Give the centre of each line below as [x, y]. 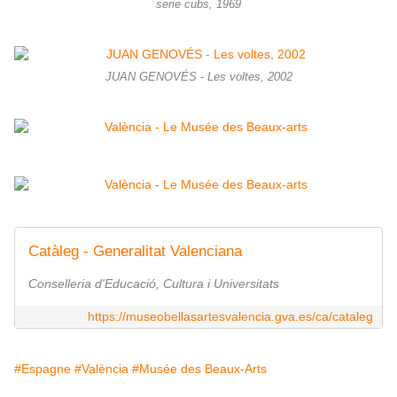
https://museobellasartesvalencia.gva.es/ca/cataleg [230, 317]
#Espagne [43, 369]
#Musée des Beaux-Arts [199, 369]
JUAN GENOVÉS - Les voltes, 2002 [198, 78]
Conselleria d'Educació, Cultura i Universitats [154, 284]
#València [101, 369]
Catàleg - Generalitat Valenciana [135, 252]
